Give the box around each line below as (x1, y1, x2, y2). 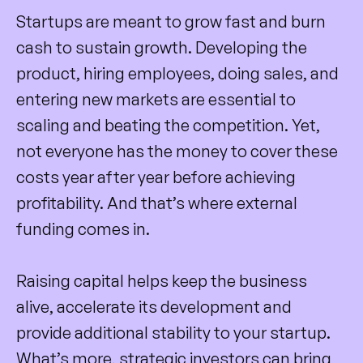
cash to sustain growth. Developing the (16, 36, 307, 58)
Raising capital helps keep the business (16, 270, 307, 291)
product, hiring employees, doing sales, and (16, 62, 339, 83)
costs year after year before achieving (16, 166, 296, 187)
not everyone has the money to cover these (16, 140, 338, 161)
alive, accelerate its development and (16, 296, 292, 317)
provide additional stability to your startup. (16, 322, 331, 343)
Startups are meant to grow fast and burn (16, 11, 326, 32)
